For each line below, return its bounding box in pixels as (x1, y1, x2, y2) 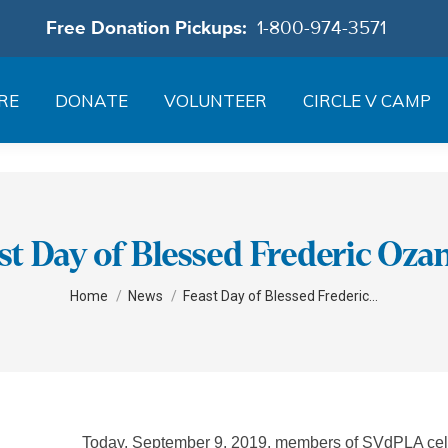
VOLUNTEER (163, 89, 267, 111)
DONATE (54, 89, 128, 111)
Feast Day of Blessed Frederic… (183, 287, 378, 304)
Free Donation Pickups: (45, 16, 257, 40)
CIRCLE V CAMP (302, 89, 431, 111)
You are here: (70, 273, 162, 294)
